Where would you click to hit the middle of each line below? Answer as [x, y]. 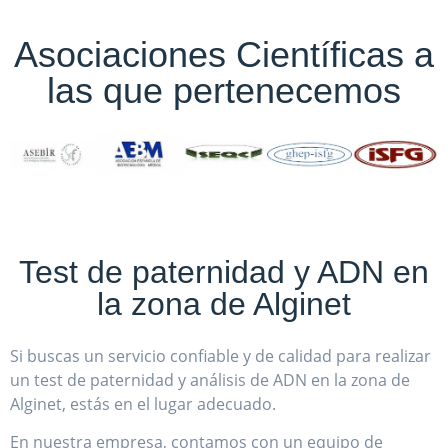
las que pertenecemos [224, 91]
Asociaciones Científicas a [224, 55]
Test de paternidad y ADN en [224, 271]
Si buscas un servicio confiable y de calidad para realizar [220, 355]
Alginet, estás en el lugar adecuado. [143, 403]
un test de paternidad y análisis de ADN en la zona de [210, 379]
